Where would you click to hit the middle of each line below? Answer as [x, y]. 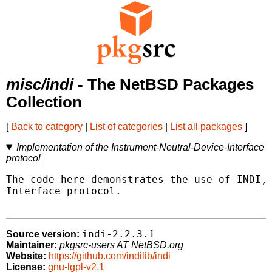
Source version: [43, 234]
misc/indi [40, 85]
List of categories [126, 127]
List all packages [206, 127]
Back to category [47, 127]
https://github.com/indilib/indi [110, 256]
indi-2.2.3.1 [118, 234]
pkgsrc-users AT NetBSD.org [121, 245]
